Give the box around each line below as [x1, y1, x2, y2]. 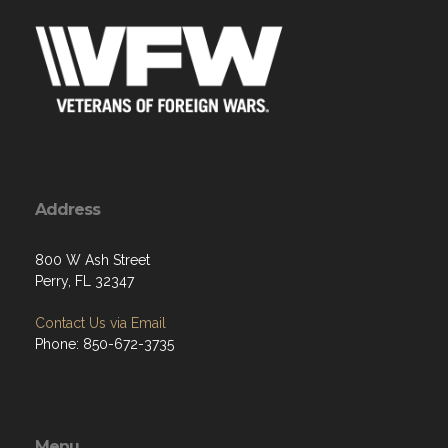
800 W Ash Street [35, 251, 150, 268]
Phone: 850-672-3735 [35, 335, 174, 352]
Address [35, 199, 100, 219]
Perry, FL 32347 [35, 272, 134, 289]
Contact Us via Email [35, 314, 166, 331]
